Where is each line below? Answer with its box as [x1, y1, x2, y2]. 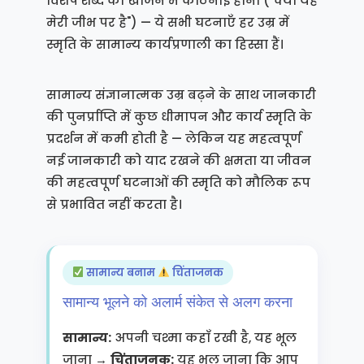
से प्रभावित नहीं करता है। [45, 196, 182, 213]
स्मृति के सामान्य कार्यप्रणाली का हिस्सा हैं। [45, 36, 284, 53]
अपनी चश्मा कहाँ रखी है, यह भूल [110, 329, 297, 346]
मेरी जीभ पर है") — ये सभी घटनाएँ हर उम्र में [45, 14, 289, 31]
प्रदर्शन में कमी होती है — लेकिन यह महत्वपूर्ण [45, 130, 301, 147]
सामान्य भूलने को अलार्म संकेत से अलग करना [62, 293, 292, 310]
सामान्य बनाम [84, 266, 158, 279]
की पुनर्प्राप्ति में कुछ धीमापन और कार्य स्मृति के [45, 108, 312, 125]
